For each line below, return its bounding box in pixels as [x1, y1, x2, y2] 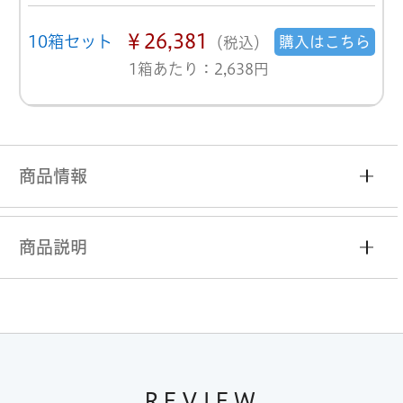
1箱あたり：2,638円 [128, 58, 269, 78]
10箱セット [28, 31, 113, 52]
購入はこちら [278, 31, 371, 51]
